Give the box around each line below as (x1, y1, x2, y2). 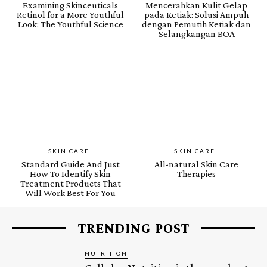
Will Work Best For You (25, 188, 116, 198)
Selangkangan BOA (158, 28, 235, 39)
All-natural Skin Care (154, 159, 239, 170)
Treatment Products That (20, 178, 121, 189)
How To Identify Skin (30, 169, 111, 179)
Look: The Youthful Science (17, 18, 123, 29)
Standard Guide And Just (21, 159, 120, 170)
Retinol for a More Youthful (17, 9, 125, 20)
